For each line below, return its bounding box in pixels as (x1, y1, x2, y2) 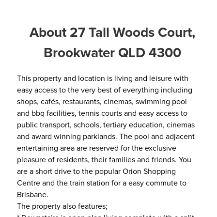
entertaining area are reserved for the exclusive (17, 142, 176, 153)
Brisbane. (17, 189, 48, 200)
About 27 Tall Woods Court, (29, 22, 195, 42)
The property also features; (17, 201, 108, 211)
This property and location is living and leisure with (17, 73, 188, 83)
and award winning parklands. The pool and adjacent (17, 131, 195, 141)
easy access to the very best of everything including (17, 84, 192, 95)
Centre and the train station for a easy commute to (17, 177, 186, 188)
